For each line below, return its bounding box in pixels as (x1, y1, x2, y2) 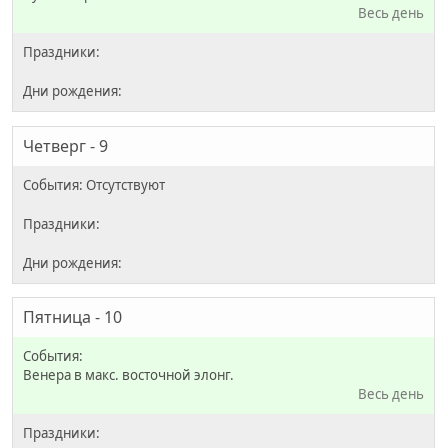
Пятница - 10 (23, 306, 122, 329)
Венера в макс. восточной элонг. (23, 366, 234, 385)
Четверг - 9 (23, 134, 108, 157)
